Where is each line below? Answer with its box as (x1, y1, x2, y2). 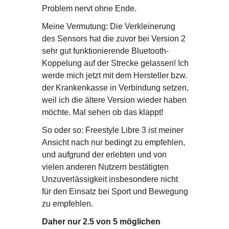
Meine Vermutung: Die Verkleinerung (41, 21, 175, 31)
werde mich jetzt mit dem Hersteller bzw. (41, 71, 187, 80)
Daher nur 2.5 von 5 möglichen (41, 217, 161, 226)
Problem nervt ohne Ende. (41, 4, 136, 13)
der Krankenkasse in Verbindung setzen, (41, 83, 189, 92)
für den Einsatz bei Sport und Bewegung (41, 187, 188, 196)
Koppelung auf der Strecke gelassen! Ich (41, 58, 189, 67)
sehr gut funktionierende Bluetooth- (41, 46, 169, 55)
